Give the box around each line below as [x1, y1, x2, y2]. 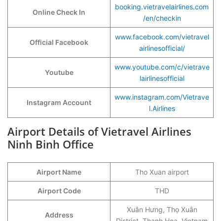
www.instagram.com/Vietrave [114, 92, 209, 101]
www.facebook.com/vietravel [114, 32, 209, 41]
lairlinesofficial [139, 74, 184, 82]
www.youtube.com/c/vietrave [114, 62, 210, 71]
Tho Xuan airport [135, 167, 189, 176]
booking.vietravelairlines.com [115, 2, 209, 11]
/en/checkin [143, 13, 181, 22]
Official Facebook [30, 37, 88, 46]
